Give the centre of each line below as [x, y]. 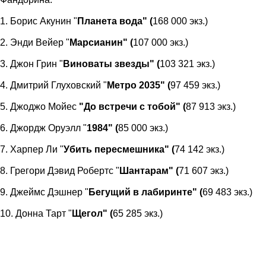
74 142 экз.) [199, 149]
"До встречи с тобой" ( [132, 106]
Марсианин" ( [101, 42]
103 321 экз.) [187, 64]
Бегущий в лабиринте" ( [145, 192]
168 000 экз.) [180, 21]
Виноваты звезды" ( [111, 64]
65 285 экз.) [138, 213]
